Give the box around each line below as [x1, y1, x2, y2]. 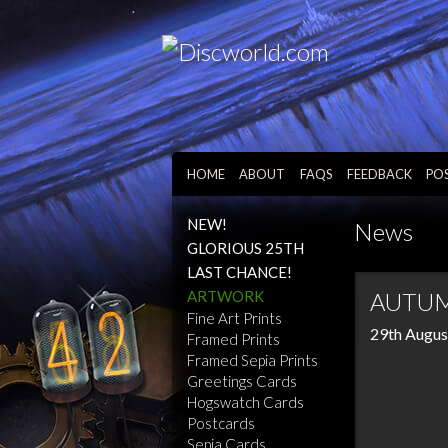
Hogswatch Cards [187, 393, 304, 411]
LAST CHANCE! [187, 263, 292, 281]
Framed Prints [187, 330, 280, 348]
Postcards [187, 414, 255, 432]
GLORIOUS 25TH [187, 239, 304, 257]
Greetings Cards [187, 372, 297, 390]
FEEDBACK [346, 166, 412, 182]
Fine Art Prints [187, 309, 282, 327]
